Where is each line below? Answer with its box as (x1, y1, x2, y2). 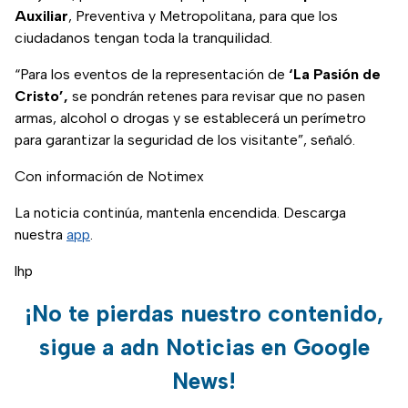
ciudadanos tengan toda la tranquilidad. (15, 29, 272, 47)
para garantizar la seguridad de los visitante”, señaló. (15, 131, 355, 149)
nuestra (15, 226, 66, 244)
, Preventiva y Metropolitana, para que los (68, 7, 338, 25)
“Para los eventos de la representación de (15, 66, 289, 84)
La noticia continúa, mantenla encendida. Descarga (15, 204, 346, 222)
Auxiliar (15, 7, 68, 25)
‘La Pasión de (289, 66, 381, 84)
